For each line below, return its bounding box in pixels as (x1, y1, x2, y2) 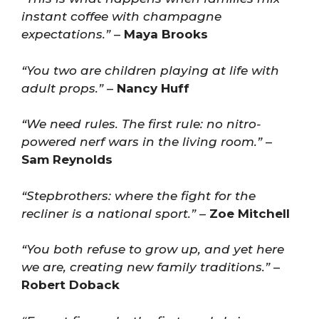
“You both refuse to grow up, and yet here (21, 242, 284, 256)
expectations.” (21, 27, 110, 41)
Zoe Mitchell (209, 206, 290, 221)
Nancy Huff (117, 80, 189, 95)
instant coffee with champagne (21, 9, 221, 23)
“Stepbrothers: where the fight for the (21, 188, 256, 203)
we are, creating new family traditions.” (21, 260, 270, 274)
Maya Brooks (124, 27, 208, 41)
